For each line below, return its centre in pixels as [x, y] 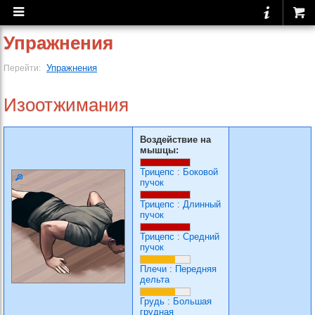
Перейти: [23, 68]
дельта [155, 279]
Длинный [202, 204]
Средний [201, 237]
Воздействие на [175, 140]
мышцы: [159, 150]
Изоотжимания [66, 105]
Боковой [200, 172]
